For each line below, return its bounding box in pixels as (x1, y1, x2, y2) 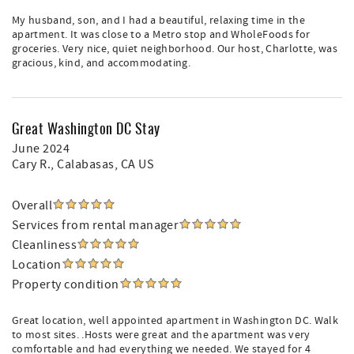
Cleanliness (12, 237, 77, 253)
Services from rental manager (12, 217, 179, 233)
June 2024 (12, 141, 70, 156)
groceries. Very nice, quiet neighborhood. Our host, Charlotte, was (12, 42, 338, 56)
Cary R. (12, 156, 51, 172)
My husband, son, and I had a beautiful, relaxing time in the (12, 13, 306, 28)
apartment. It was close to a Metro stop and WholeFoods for (12, 28, 311, 42)
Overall (12, 198, 53, 213)
